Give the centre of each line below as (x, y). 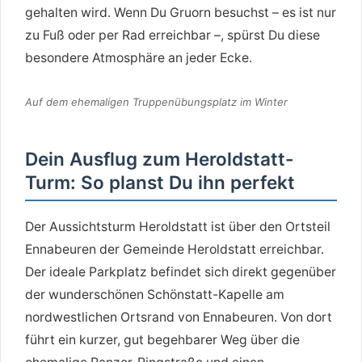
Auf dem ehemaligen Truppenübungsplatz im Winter (156, 102)
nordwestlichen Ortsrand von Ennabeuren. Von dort (179, 317)
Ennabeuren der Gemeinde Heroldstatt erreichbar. (175, 249)
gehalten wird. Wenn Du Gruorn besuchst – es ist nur (181, 13)
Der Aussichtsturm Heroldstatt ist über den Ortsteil (178, 226)
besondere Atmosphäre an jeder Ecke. (139, 58)
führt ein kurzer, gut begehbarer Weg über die (162, 339)
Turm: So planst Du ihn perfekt (160, 183)
